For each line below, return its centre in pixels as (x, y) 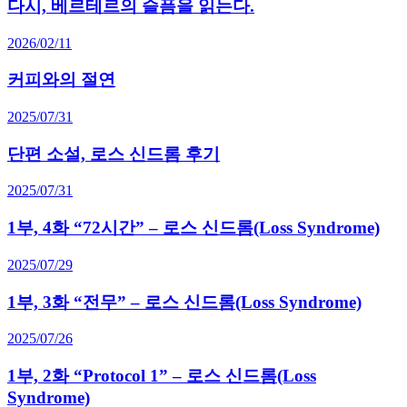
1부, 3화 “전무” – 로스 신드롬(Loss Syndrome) (184, 302)
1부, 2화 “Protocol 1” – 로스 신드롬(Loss (162, 376)
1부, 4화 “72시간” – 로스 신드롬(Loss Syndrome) (194, 228)
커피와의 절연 (61, 80)
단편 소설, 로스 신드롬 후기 (114, 154)
